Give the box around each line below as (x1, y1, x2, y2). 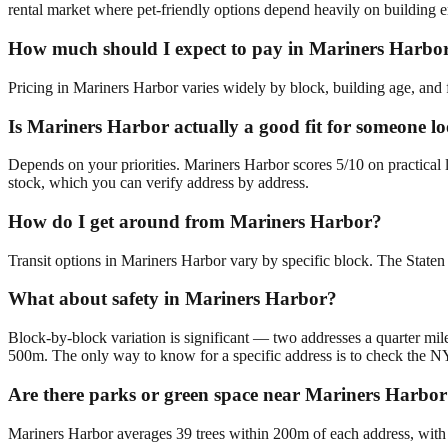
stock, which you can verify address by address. (8, 174, 309, 192)
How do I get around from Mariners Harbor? (8, 211, 382, 232)
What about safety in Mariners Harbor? (8, 288, 337, 310)
